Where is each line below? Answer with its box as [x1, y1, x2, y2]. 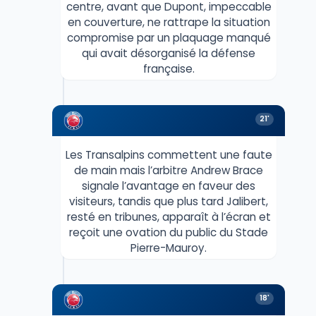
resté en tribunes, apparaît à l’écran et [66, 209, 271, 224]
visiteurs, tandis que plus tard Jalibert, [69, 193, 268, 209]
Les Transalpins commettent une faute [65, 147, 272, 162]
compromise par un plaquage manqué [66, 30, 271, 45]
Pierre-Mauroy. [130, 240, 207, 255]
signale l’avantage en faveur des [82, 178, 255, 193]
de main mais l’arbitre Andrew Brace [74, 162, 263, 178]
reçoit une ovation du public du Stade [69, 224, 268, 240]
